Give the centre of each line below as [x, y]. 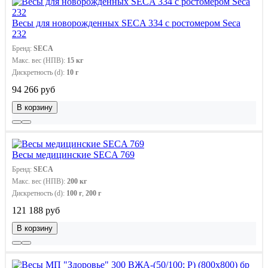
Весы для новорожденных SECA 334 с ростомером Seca [126, 23]
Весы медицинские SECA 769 [73, 154]
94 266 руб [33, 89]
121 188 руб [36, 210]
